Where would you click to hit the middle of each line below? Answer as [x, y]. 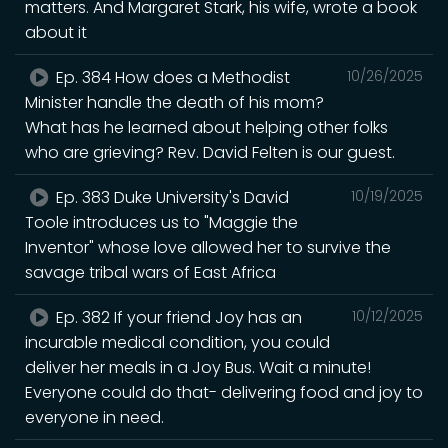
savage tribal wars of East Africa [150, 272]
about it [56, 32]
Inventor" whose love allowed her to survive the [208, 247]
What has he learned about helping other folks [206, 127]
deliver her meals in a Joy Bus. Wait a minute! [198, 367]
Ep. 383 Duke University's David [171, 197]
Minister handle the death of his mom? [174, 102]
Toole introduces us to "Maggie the [161, 222]
